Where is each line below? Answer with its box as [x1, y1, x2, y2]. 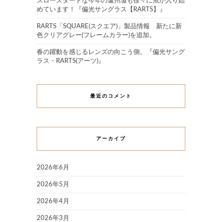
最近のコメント [90, 94, 132, 99]
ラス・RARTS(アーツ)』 [37, 58, 105, 65]
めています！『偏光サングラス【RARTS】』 [37, 6, 166, 13]
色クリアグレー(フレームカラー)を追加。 [37, 32, 156, 39]
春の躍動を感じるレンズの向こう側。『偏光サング [37, 49, 185, 56]
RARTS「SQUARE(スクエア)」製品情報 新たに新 [37, 23, 182, 30]
